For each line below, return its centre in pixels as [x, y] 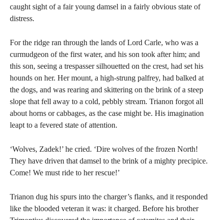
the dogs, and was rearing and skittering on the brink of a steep [107, 90]
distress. [22, 18]
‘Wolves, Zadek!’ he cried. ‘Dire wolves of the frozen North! [104, 149]
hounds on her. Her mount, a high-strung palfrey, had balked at [107, 78]
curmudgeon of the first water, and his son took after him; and [105, 54]
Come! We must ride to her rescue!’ [65, 173]
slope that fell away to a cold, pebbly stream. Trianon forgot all [107, 101]
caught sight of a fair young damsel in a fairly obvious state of [105, 7]
